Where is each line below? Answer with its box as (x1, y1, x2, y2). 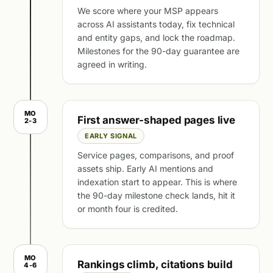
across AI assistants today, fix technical (77, 19, 235, 29)
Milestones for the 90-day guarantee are (77, 46, 239, 56)
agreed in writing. (77, 59, 147, 69)
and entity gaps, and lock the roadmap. (77, 32, 235, 43)
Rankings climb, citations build (77, 258, 233, 271)
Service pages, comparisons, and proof (77, 150, 234, 160)
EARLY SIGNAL (85, 132, 137, 140)
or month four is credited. (77, 204, 178, 214)
